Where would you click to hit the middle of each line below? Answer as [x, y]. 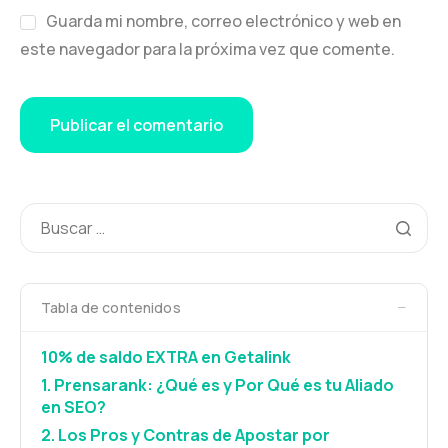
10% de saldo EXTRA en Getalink [166, 356]
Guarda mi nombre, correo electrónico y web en [223, 20]
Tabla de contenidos [111, 307]
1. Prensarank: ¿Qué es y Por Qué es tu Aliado [217, 384]
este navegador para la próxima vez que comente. [207, 48]
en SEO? [73, 406]
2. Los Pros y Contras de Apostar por [185, 434]
